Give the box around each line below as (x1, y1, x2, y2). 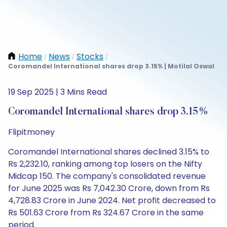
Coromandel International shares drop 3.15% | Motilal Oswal (8, 62, 214, 70)
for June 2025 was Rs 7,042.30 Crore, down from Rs (8, 182, 210, 194)
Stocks (77, 51, 103, 62)
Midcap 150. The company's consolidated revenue (8, 170, 206, 182)
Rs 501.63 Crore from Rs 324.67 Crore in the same (8, 207, 204, 218)
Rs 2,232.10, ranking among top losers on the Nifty (8, 158, 202, 170)
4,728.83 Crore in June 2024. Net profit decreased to (8, 195, 216, 206)
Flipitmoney (8, 126, 55, 138)
